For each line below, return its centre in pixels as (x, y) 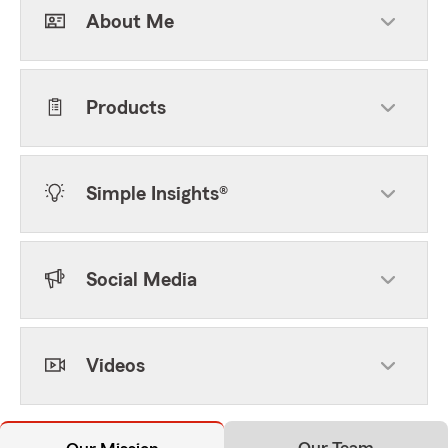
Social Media (141, 280)
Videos (115, 366)
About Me (130, 22)
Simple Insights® (157, 194)
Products (126, 108)
